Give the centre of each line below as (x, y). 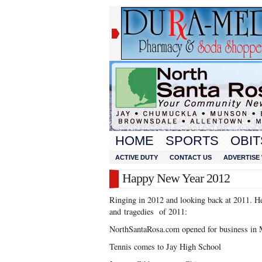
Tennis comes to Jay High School (165, 247)
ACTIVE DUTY (137, 157)
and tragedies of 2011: (148, 211)
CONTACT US (191, 157)
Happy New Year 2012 (176, 178)
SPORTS (192, 141)
